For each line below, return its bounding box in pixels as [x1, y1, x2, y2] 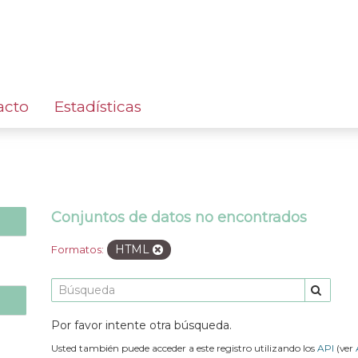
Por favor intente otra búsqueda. [51, 317, 232, 332]
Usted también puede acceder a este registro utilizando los [51, 341, 317, 354]
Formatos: [51, 242, 104, 256]
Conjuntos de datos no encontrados [51, 208, 307, 226]
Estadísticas [54, 97, 141, 116]
